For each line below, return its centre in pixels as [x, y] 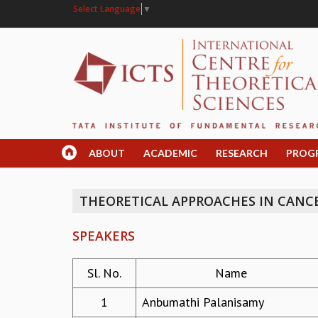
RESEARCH [242, 153]
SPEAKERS [104, 236]
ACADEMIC [170, 153]
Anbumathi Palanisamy [203, 302]
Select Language [107, 9]
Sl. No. [104, 273]
